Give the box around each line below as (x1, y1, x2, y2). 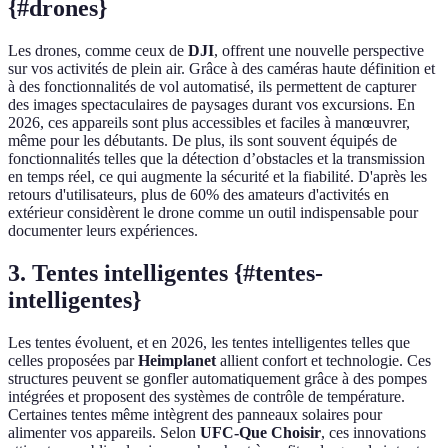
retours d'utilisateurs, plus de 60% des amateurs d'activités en (8, 186, 389, 204)
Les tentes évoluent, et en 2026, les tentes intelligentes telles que (8, 334, 410, 352)
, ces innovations (321, 424, 426, 442)
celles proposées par (8, 352, 138, 370)
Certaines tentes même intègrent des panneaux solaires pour (8, 406, 382, 424)
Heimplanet (138, 352, 216, 370)
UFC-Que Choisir (200, 424, 321, 442)
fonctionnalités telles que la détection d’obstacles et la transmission (8, 150, 425, 168)
